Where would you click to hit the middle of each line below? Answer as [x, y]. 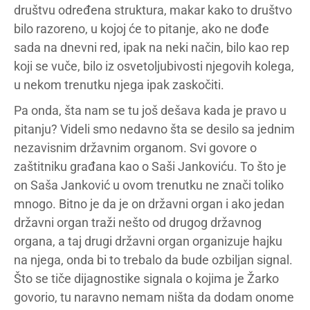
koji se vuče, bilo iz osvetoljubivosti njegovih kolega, [154, 66]
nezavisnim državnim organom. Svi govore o [135, 148]
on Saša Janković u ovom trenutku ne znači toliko [149, 185]
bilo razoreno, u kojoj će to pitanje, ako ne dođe [142, 29]
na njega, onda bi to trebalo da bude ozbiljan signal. [153, 260]
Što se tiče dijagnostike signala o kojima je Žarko [146, 279]
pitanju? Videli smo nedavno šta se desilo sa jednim [154, 129]
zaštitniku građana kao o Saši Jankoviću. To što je [150, 166]
